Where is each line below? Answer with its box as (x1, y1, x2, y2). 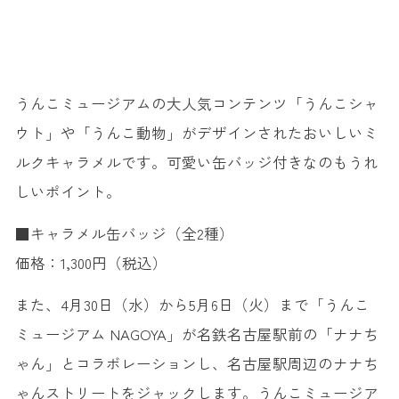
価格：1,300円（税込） (14, 251, 167, 273)
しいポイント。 (14, 180, 121, 202)
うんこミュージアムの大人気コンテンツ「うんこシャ (14, 92, 379, 114)
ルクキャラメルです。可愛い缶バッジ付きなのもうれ (14, 151, 379, 173)
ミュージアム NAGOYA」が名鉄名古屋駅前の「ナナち (14, 322, 379, 345)
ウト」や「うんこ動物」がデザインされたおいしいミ (14, 121, 379, 143)
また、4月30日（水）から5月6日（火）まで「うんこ (14, 293, 370, 315)
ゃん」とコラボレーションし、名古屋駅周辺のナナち (14, 352, 379, 374)
